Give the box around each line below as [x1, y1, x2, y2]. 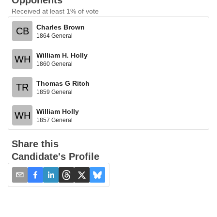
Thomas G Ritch [36, 79, 90, 87]
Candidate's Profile [12, 151, 99, 162]
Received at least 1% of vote [12, 7, 99, 15]
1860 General [36, 60, 73, 67]
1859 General [36, 88, 73, 95]
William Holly [36, 107, 79, 115]
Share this [12, 139, 59, 149]
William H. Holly [36, 51, 88, 59]
